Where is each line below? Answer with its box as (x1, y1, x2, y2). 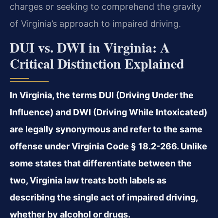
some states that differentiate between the (10, 158, 192, 168)
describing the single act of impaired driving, (10, 192, 198, 202)
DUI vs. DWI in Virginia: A (10, 37, 170, 57)
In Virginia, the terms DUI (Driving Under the (10, 90, 194, 100)
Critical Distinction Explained (10, 53, 184, 73)
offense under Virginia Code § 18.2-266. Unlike (10, 141, 207, 151)
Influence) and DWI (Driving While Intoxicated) (10, 107, 207, 117)
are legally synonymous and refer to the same (10, 124, 202, 134)
